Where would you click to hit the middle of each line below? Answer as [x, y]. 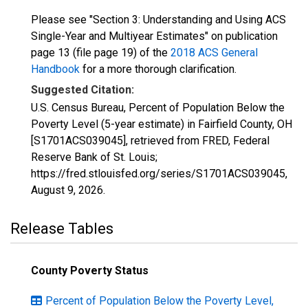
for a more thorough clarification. [158, 69]
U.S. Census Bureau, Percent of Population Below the [158, 108]
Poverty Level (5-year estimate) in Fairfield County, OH [162, 124]
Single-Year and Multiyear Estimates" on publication [154, 36]
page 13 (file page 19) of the [101, 53]
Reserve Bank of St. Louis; [94, 157]
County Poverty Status [90, 271]
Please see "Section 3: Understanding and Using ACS [158, 20]
